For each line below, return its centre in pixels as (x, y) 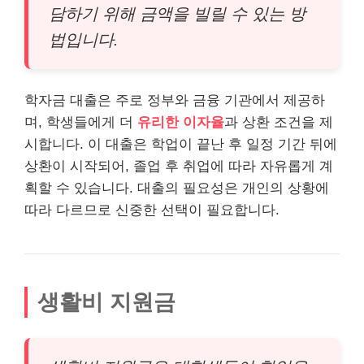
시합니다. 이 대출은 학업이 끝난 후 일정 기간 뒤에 (181, 144)
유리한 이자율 (181, 122)
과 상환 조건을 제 (279, 122)
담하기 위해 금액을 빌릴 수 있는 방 (177, 13)
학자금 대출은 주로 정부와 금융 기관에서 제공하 (175, 100)
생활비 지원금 (106, 301)
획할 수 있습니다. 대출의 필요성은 (133, 188)
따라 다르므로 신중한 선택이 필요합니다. (152, 210)
